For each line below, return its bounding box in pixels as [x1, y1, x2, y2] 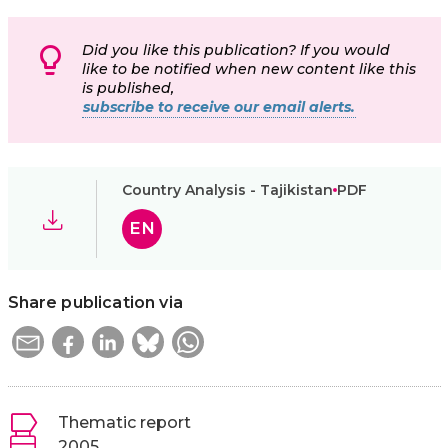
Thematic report [57, 413, 191, 433]
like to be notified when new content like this [82, 60, 416, 79]
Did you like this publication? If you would [82, 41, 390, 60]
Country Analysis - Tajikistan [121, 180, 333, 199]
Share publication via [7, 293, 183, 313]
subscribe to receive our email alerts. [83, 98, 355, 117]
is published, [82, 79, 174, 98]
